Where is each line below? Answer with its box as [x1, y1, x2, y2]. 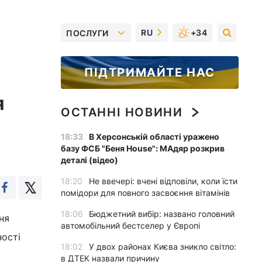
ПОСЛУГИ [66, 27, 109, 38]
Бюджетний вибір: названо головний [89, 209, 235, 219]
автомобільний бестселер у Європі [61, 220, 200, 230]
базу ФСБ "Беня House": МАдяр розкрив [61, 143, 225, 153]
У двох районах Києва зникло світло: [89, 242, 236, 251]
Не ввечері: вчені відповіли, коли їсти [89, 176, 237, 186]
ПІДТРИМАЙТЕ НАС [84, 65, 215, 80]
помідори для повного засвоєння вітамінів [61, 188, 230, 198]
